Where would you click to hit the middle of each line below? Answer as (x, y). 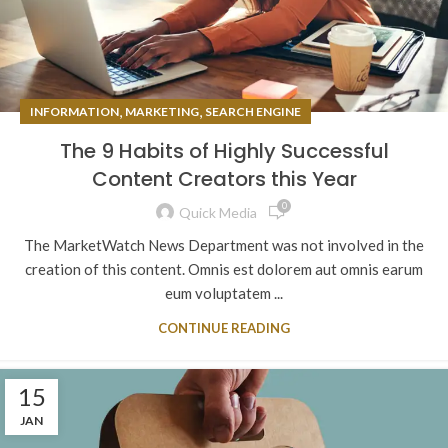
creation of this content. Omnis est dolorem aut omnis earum (224, 268)
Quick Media (218, 213)
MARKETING (162, 111)
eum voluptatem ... (224, 292)
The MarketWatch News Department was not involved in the (224, 244)
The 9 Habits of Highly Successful (224, 150)
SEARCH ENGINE (253, 111)
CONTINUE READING (224, 327)
